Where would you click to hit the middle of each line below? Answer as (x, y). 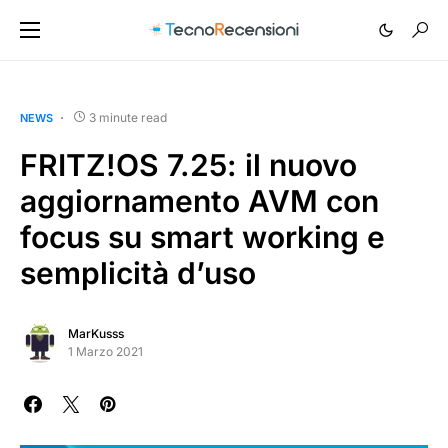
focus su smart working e (202, 237)
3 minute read (128, 117)
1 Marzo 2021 (105, 351)
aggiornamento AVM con (199, 201)
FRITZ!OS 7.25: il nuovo (188, 165)
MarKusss (96, 333)
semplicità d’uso (138, 273)
